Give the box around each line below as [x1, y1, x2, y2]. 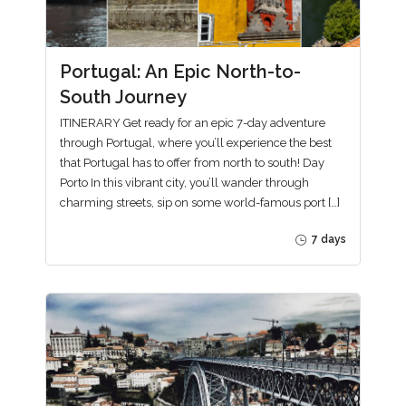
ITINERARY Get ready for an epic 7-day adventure [60, 116, 325, 130]
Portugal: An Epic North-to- [60, 60, 301, 82]
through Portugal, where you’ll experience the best [60, 136, 332, 150]
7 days [309, 232, 346, 246]
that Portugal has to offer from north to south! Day [60, 156, 324, 170]
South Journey [60, 85, 187, 108]
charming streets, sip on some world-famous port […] [60, 196, 340, 210]
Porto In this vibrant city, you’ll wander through [60, 176, 309, 190]
